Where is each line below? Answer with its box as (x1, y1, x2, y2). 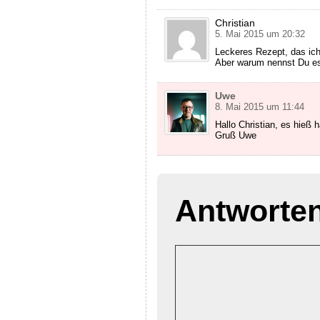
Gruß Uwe (214, 130, 256, 141)
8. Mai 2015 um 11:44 (214, 101, 304, 113)
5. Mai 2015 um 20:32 (214, 29, 305, 40)
